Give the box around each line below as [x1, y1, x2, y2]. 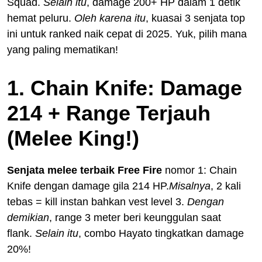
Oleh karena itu [74, 12, 146, 24]
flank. [7, 227, 35, 239]
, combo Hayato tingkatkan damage [78, 227, 244, 239]
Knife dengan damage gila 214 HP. [7, 180, 169, 192]
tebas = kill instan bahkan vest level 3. [7, 195, 187, 208]
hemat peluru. [7, 12, 74, 24]
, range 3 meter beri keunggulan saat [49, 211, 221, 223]
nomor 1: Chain [162, 164, 237, 176]
